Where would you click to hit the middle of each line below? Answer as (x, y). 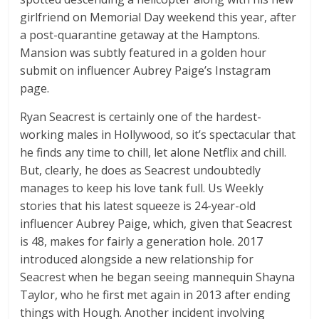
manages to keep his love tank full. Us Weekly (142, 188)
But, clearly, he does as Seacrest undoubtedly (141, 171)
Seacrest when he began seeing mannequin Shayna (158, 277)
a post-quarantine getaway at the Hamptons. (140, 35)
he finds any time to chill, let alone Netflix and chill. (153, 153)
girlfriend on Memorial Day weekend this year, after (158, 17)
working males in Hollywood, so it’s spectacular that (158, 135)
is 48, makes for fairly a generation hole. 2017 (142, 242)
